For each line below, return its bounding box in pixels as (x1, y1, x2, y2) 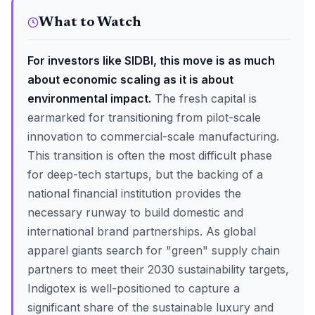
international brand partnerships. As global (27, 224, 256, 238)
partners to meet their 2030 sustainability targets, (27, 262, 289, 276)
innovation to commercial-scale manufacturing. (27, 129, 279, 143)
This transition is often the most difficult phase (27, 148, 272, 162)
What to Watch (39, 15, 141, 30)
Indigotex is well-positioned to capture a (27, 281, 240, 295)
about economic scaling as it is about (27, 72, 233, 86)
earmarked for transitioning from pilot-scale (27, 110, 261, 124)
